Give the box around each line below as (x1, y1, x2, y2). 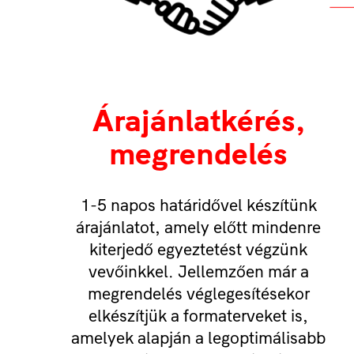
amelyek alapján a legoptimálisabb (71, 329, 326, 347)
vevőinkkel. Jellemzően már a (88, 262, 309, 281)
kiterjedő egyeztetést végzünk (89, 240, 307, 258)
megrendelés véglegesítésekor (87, 284, 310, 303)
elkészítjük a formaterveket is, (88, 307, 308, 325)
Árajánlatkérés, (92, 104, 305, 137)
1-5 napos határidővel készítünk (80, 196, 317, 214)
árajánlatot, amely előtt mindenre (76, 218, 321, 236)
